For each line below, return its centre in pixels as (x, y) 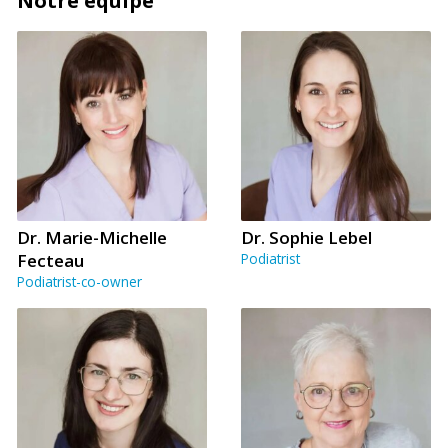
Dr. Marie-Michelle (92, 238)
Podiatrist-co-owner (79, 282)
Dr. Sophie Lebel (306, 238)
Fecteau (50, 261)
